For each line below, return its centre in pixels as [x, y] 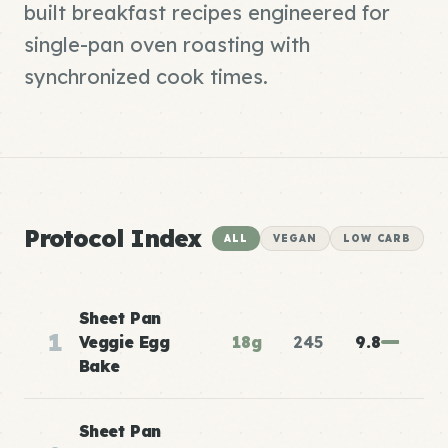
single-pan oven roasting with [167, 44]
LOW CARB [377, 238]
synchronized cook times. [146, 76]
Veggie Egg [124, 342]
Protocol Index [113, 238]
